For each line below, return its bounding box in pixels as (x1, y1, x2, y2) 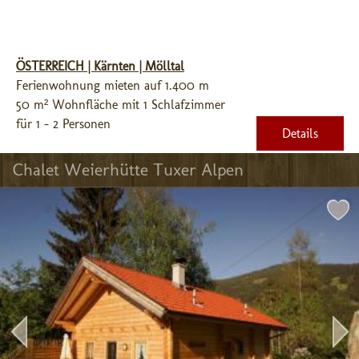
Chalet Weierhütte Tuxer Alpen (13, 159, 244, 180)
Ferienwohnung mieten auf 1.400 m (16, 78, 209, 93)
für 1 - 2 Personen (16, 116, 111, 131)
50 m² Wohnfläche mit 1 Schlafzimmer (16, 97, 225, 112)
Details (282, 126, 318, 141)
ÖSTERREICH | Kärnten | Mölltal (16, 58, 184, 74)
